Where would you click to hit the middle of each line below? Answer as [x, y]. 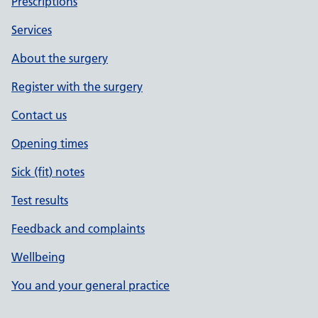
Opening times [50, 143]
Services [32, 30]
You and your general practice [91, 285]
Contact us [39, 115]
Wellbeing [38, 257]
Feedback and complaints [78, 229]
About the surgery [60, 58]
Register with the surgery [77, 87]
